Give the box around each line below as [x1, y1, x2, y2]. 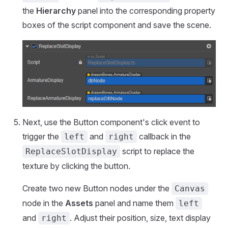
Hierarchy [36, 6, 76, 16]
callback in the [137, 131, 191, 141]
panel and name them [93, 197, 176, 208]
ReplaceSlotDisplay [25, 146, 117, 156]
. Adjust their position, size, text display [70, 212, 211, 223]
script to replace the [120, 146, 194, 156]
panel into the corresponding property [76, 6, 215, 16]
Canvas [175, 183, 205, 193]
